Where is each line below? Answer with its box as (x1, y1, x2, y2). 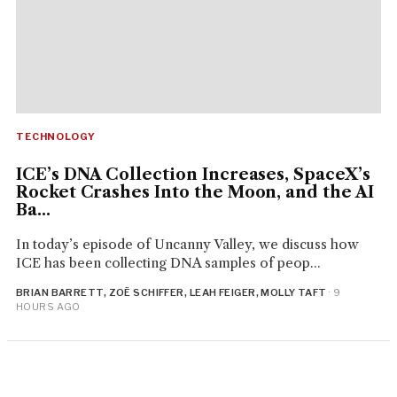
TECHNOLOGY (15, 130, 96, 144)
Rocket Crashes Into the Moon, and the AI (15, 183, 374, 203)
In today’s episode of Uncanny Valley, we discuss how (15, 236, 359, 253)
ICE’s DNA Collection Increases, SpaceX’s (15, 165, 370, 185)
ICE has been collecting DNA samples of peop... (15, 254, 321, 272)
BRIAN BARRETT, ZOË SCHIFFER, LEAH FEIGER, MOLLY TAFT (15, 286, 327, 300)
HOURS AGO (15, 300, 81, 314)
